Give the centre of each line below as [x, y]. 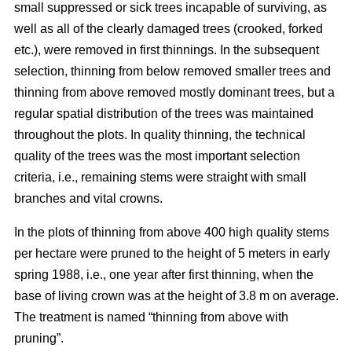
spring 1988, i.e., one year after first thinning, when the [164, 275]
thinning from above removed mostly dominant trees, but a [174, 93]
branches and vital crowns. [88, 199]
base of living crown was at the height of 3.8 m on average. [176, 296]
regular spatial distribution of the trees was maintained [164, 114]
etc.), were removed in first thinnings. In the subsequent [167, 50]
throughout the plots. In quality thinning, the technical [160, 135]
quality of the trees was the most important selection [157, 156]
